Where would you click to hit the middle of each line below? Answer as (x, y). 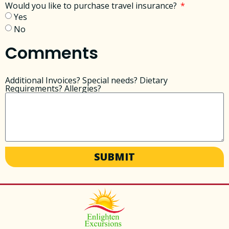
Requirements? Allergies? (53, 88)
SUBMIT (114, 156)
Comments (52, 53)
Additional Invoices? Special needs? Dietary (86, 80)
